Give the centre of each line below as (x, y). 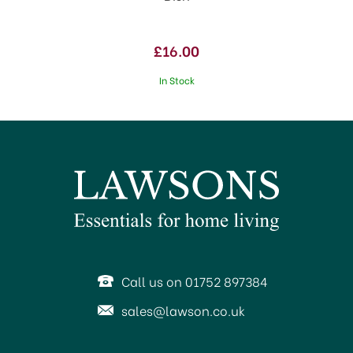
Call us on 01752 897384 (194, 281)
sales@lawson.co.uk (183, 310)
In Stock (176, 80)
